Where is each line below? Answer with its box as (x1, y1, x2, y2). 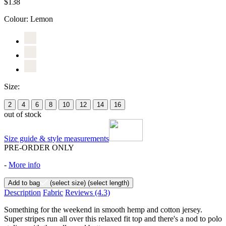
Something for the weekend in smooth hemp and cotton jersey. (4, 205, 202, 214)
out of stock (4, 109, 41, 119)
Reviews (65, 188, 95, 197)
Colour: (4, 14, 30, 23)
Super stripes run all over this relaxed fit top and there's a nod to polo (4, 214, 222, 223)
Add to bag (8, 179, 40, 187)
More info (9, 160, 40, 169)
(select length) (86, 179, 129, 187)
